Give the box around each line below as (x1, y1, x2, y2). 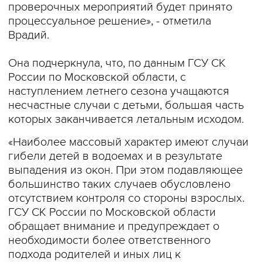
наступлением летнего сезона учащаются (8, 84, 229, 98)
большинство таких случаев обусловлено (8, 177, 230, 191)
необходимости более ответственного (8, 233, 211, 247)
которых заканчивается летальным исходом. (8, 112, 244, 126)
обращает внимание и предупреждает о (8, 219, 219, 233)
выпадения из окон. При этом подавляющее (8, 163, 243, 177)
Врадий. (8, 28, 49, 42)
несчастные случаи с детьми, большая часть (8, 98, 244, 112)
